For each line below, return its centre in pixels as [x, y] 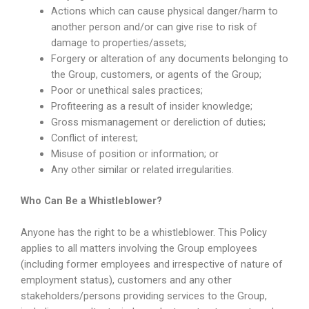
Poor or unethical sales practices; [127, 90]
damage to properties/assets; [118, 42]
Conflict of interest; [94, 138]
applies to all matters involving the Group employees [139, 249]
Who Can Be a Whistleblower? [91, 200]
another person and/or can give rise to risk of [154, 27]
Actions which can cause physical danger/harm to [164, 11]
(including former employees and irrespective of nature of [152, 265]
